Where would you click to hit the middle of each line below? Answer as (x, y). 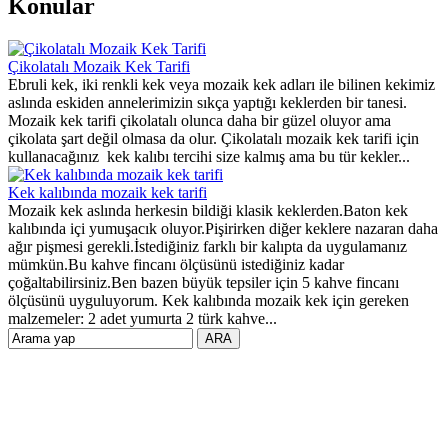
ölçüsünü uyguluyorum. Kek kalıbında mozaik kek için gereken (208, 300)
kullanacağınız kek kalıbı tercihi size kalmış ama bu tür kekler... (209, 156)
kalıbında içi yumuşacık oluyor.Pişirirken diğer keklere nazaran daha (223, 228)
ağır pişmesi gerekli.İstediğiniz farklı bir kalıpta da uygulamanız (207, 246)
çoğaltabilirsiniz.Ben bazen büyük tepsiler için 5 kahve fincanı (203, 282)
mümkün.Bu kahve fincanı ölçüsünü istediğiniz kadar (176, 264)
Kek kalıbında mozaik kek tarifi (107, 192)
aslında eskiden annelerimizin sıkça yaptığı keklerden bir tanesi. (207, 102)
